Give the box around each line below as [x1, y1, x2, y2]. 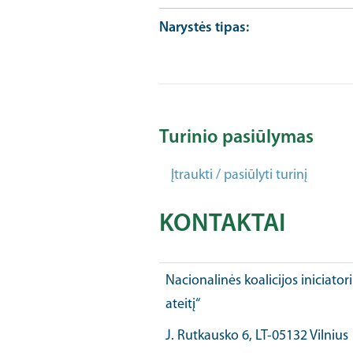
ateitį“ [165, 297, 200, 312]
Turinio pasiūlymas [158, 128, 314, 147]
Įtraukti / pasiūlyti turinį [170, 168, 307, 183]
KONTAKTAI [158, 212, 285, 237]
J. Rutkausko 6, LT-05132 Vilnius [165, 329, 348, 344]
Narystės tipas [158, 20, 246, 35]
